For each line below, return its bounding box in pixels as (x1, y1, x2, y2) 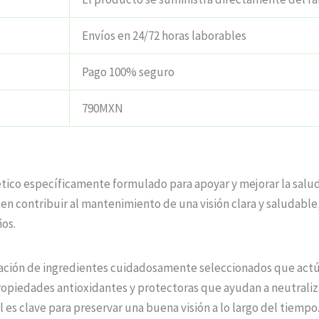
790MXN (82, 100, 123, 117)
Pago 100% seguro (82, 64, 174, 80)
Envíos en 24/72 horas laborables (82, 28, 246, 44)
